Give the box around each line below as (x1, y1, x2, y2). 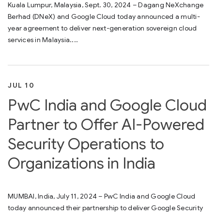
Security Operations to (8, 134, 164, 154)
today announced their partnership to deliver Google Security (8, 203, 203, 212)
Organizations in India (8, 153, 155, 173)
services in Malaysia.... (8, 35, 78, 44)
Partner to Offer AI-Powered (8, 114, 204, 134)
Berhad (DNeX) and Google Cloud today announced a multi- (8, 12, 200, 21)
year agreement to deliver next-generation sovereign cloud (8, 23, 197, 32)
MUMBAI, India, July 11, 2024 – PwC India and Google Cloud (8, 191, 196, 201)
